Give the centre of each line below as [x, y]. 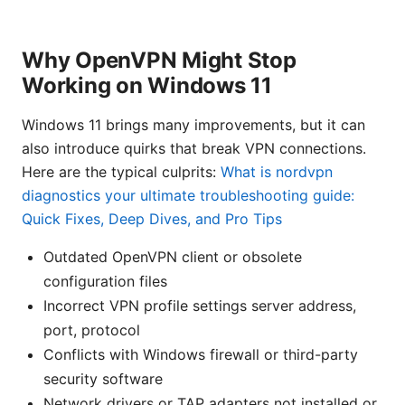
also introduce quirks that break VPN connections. [194, 149]
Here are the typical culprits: [121, 172]
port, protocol [92, 330]
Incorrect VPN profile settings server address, [200, 306]
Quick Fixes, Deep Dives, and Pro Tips [152, 219]
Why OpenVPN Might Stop [159, 61]
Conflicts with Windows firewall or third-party [201, 355]
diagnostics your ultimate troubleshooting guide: [188, 196]
